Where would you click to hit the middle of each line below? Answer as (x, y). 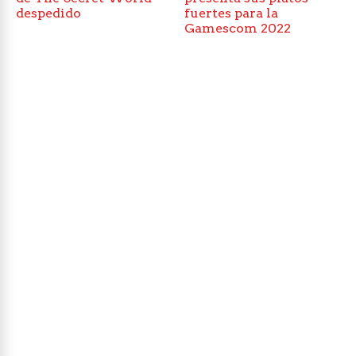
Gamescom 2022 (238, 28)
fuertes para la (232, 13)
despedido (48, 13)
